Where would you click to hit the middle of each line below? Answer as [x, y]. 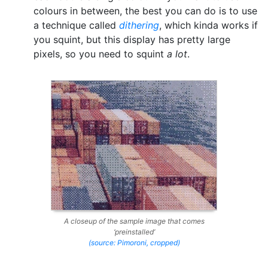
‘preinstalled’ [134, 232]
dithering [139, 25]
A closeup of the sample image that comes [134, 221]
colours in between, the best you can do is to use [145, 11]
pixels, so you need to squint [100, 54]
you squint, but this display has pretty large [132, 39]
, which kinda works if [208, 25]
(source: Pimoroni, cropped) [134, 243]
